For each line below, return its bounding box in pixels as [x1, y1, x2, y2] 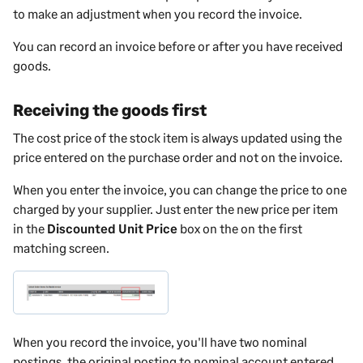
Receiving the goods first [13, 100, 207, 120]
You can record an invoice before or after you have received [13, 38, 343, 54]
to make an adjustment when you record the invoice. [13, 6, 302, 22]
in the [13, 220, 47, 237]
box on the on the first [177, 220, 302, 237]
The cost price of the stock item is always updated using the [13, 130, 342, 146]
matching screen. [13, 240, 109, 256]
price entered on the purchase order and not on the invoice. [13, 149, 343, 165]
